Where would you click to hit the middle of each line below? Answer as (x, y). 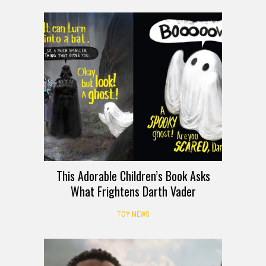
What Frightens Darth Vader (133, 191)
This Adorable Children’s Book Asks (133, 175)
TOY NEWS (133, 214)
